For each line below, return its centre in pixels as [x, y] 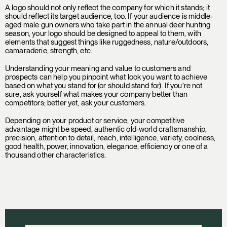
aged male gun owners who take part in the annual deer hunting [108, 25]
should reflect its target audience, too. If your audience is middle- [109, 16]
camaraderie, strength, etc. [49, 50]
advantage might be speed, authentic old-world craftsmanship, [106, 129]
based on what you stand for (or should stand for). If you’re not [104, 85]
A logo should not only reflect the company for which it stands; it [107, 7]
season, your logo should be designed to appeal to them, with [103, 33]
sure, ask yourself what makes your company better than [97, 94]
